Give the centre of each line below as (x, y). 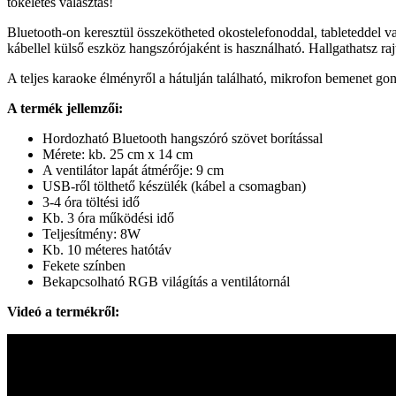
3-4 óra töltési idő (91, 202)
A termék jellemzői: (65, 108)
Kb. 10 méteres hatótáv (107, 249)
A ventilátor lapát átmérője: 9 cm (133, 170)
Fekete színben (84, 265)
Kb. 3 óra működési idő (108, 217)
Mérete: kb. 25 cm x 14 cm (118, 154)
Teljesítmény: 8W (91, 233)
